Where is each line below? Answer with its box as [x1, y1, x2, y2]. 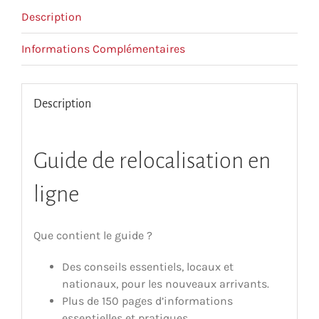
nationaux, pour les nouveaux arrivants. [61, 277, 269, 291]
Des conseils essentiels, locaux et [61, 260, 234, 274]
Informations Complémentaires [21, 41, 185, 56]
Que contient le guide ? [33, 229, 152, 243]
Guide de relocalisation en [33, 148, 271, 173]
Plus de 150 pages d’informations [61, 294, 233, 308]
